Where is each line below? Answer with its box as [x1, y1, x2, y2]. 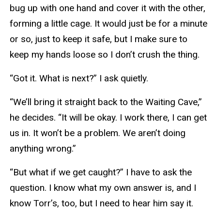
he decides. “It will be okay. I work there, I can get [10, 111, 207, 123]
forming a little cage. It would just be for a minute [10, 18, 207, 30]
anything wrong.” [10, 142, 76, 154]
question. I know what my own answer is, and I [10, 182, 196, 193]
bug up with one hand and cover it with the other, [10, 2, 205, 14]
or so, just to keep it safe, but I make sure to [10, 33, 187, 45]
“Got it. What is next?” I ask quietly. [10, 73, 148, 84]
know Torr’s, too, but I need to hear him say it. [10, 197, 193, 209]
